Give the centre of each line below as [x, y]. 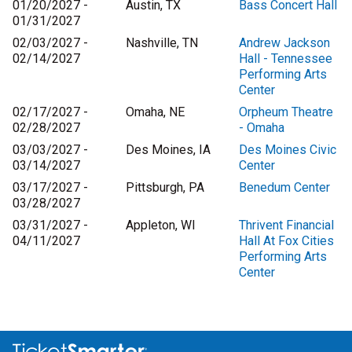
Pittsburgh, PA [165, 188]
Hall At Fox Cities [286, 241]
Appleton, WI [161, 225]
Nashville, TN [162, 43]
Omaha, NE [155, 112]
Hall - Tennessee [286, 59]
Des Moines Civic [288, 150]
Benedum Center [284, 188]
